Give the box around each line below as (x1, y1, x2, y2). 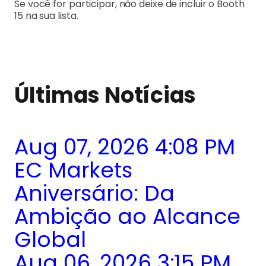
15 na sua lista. (14, 8, 78, 23)
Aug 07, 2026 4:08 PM (14, 131, 235, 162)
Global (14, 224, 86, 255)
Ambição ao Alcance (14, 201, 241, 232)
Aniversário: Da (14, 178, 175, 208)
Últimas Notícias (14, 80, 197, 110)
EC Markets (14, 154, 132, 185)
